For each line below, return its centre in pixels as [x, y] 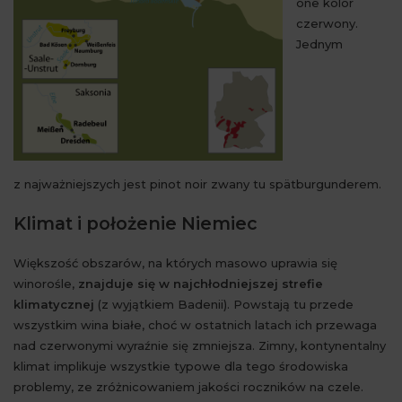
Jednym [319, 44]
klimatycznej [54, 304]
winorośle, [46, 283]
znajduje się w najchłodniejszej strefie [201, 283]
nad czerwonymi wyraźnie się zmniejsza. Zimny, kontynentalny [200, 345]
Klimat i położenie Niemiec [135, 223]
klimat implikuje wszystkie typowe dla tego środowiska [181, 366]
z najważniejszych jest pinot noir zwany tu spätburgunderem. [197, 184]
